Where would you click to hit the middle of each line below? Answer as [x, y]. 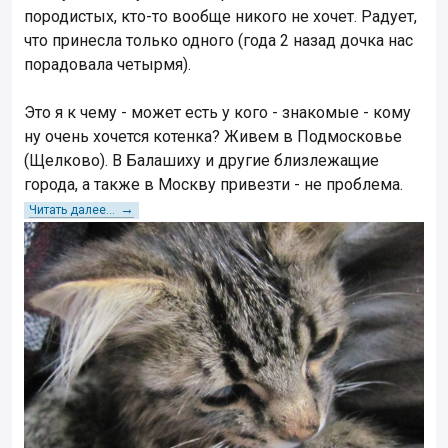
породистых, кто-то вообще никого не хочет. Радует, [220, 17]
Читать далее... [72, 210]
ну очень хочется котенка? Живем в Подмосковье [213, 137]
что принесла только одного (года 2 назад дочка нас [218, 41]
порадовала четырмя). [107, 65]
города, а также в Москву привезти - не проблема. [213, 185]
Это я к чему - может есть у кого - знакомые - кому [217, 113]
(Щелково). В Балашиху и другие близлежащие [201, 161]
